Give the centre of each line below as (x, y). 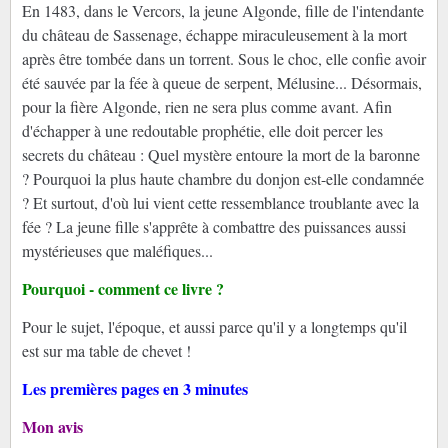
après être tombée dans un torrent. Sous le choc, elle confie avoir (223, 58)
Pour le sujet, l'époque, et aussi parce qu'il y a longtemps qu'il (214, 326)
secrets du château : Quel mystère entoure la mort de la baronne (220, 154)
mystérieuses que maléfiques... (117, 250)
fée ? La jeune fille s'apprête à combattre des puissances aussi (213, 226)
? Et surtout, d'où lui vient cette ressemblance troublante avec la (220, 202)
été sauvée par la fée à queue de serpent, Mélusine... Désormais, (221, 82)
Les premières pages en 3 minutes (134, 388)
